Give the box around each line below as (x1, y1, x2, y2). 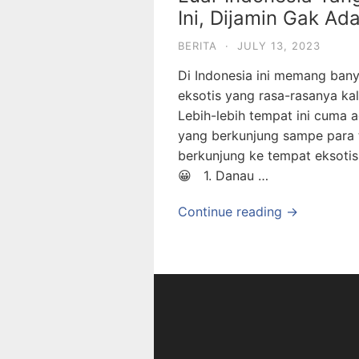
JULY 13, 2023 (237, 39, 321, 52)
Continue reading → (178, 204, 298, 220)
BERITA (178, 39, 217, 52)
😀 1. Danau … (178, 167, 268, 184)
